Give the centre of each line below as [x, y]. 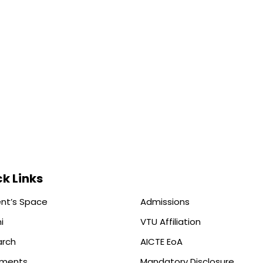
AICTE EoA [161, 242]
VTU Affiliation [171, 222]
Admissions [165, 202]
